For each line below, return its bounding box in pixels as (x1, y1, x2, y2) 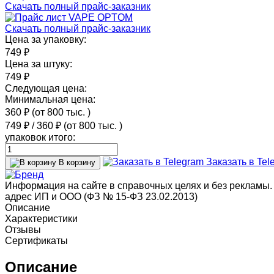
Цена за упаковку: (5, 34, 86, 45)
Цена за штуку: (5, 58, 72, 69)
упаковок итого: (5, 131, 75, 143)
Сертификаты (5, 235, 68, 246)
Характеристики (5, 213, 78, 224)
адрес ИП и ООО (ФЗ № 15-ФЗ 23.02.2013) (5, 191, 198, 202)
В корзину (59, 157, 95, 167)
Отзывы (5, 224, 41, 235)
